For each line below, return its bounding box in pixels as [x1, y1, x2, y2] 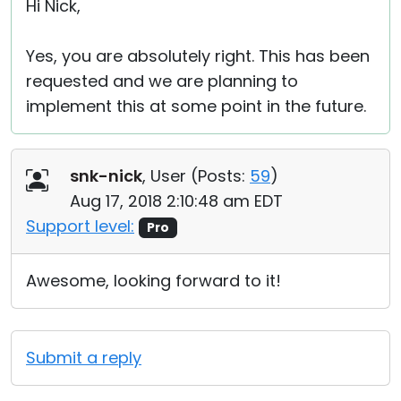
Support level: [26, 215, 134, 237]
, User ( [142, 165, 198, 187]
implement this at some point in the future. [26, 95, 366, 117]
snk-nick [70, 165, 142, 187]
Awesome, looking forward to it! [26, 269, 281, 292]
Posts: [198, 165, 245, 187]
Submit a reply [26, 346, 141, 369]
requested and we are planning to [26, 70, 298, 92]
